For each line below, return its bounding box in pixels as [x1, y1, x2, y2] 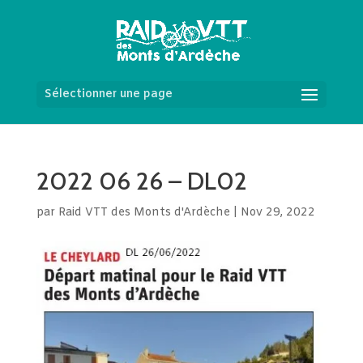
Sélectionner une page [44, 87, 173, 102]
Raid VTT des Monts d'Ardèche [58, 205, 230, 220]
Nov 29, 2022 [240, 205, 315, 220]
